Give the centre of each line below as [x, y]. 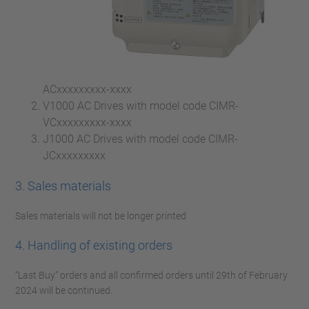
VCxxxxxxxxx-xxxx [87, 122]
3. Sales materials [63, 186]
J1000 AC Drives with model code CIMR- [140, 139]
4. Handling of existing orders [94, 245]
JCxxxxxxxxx [74, 156]
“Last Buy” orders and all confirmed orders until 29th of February [151, 275]
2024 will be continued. [64, 290]
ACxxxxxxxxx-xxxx [87, 89]
